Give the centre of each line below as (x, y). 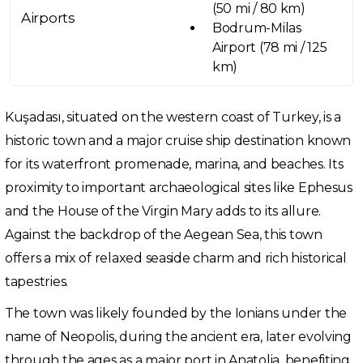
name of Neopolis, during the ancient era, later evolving (178, 337)
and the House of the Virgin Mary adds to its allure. (163, 211)
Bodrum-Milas (257, 28)
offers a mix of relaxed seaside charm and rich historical (176, 258)
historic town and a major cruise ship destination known (178, 141)
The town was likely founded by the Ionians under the (176, 314)
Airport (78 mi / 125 (270, 48)
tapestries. (37, 282)
